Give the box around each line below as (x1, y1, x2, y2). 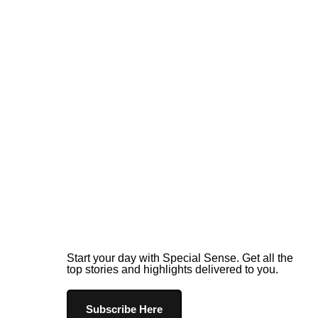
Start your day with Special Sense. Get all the (67, 252, 293, 264)
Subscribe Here (86, 303, 163, 315)
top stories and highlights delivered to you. (67, 263, 278, 275)
